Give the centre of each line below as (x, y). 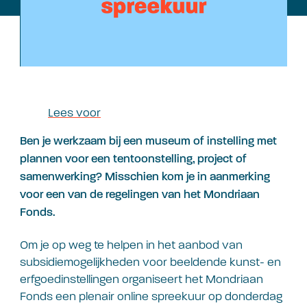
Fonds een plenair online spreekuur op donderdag (151, 297)
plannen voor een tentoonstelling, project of (133, 159)
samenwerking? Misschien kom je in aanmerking (145, 177)
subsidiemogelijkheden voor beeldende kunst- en (150, 262)
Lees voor (74, 112)
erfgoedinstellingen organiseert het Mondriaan (142, 280)
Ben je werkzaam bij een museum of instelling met (148, 141)
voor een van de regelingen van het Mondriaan (140, 195)
